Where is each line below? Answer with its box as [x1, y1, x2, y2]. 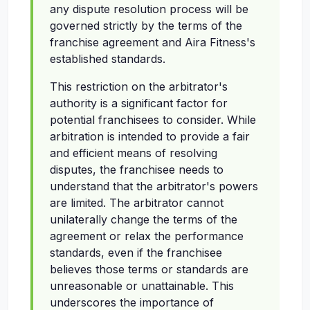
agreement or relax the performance [50, 229, 244, 244]
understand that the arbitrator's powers [50, 179, 258, 194]
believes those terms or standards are [50, 262, 248, 277]
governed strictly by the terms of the [50, 19, 242, 33]
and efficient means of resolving [50, 146, 217, 161]
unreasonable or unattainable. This [50, 279, 234, 293]
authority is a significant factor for [50, 96, 228, 111]
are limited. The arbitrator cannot [50, 196, 224, 210]
